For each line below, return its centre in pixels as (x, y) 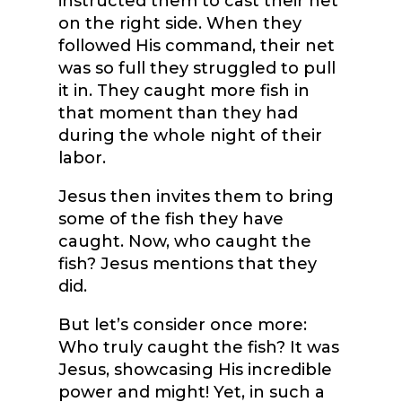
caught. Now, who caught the (184, 242)
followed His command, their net (196, 46)
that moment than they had (178, 114)
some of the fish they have (170, 219)
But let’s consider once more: (182, 325)
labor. (84, 158)
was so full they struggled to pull (197, 69)
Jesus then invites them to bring (196, 197)
